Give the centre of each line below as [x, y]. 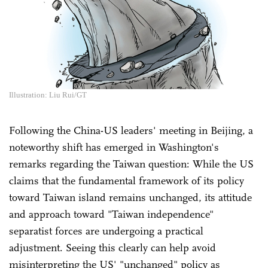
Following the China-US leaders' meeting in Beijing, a [131, 130]
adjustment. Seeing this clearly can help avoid [112, 247]
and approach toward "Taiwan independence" [111, 214]
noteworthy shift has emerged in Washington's [114, 147]
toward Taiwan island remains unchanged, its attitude [130, 197]
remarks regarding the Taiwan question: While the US [131, 164]
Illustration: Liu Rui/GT [48, 95]
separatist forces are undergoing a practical [106, 231]
